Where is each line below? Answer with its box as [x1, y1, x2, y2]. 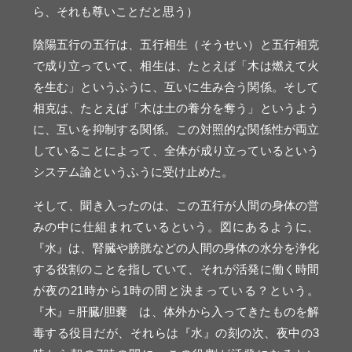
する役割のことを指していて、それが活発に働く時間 [32, 262, 320, 276]
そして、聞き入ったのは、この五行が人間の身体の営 [32, 198, 320, 212]
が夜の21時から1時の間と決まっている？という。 [32, 283, 320, 297]
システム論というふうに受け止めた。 [32, 165, 233, 179]
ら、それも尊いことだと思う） [32, 5, 198, 19]
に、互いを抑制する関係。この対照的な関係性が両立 [32, 123, 320, 137]
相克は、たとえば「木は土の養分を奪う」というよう [32, 101, 320, 115]
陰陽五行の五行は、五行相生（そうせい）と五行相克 [32, 38, 320, 52]
